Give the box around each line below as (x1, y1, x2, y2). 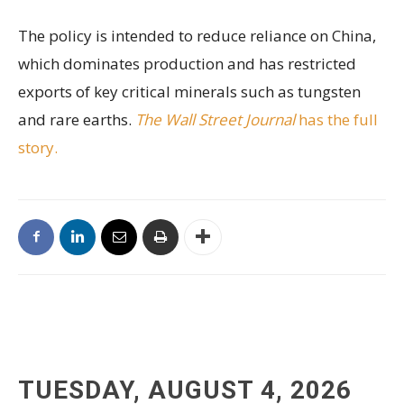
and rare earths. (18, 108, 135, 130)
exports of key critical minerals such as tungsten (18, 80, 361, 102)
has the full (298, 108, 378, 130)
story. (18, 136, 58, 158)
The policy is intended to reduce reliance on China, (18, 24, 376, 46)
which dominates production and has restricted (18, 52, 356, 74)
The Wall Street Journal (135, 108, 298, 130)
